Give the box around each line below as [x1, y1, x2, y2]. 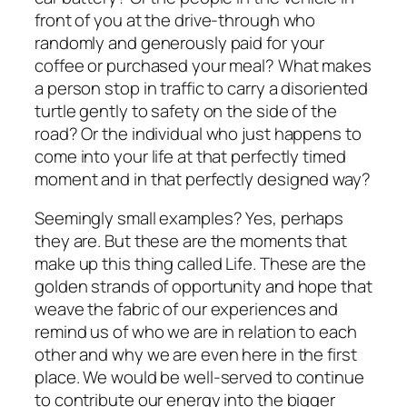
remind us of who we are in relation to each [35, 320, 357, 344]
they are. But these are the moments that [35, 229, 347, 253]
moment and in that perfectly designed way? [35, 166, 371, 191]
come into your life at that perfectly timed [35, 144, 346, 168]
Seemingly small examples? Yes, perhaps [35, 206, 344, 231]
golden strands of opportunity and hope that [35, 274, 372, 299]
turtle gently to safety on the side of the [35, 98, 337, 123]
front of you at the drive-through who [35, 7, 316, 32]
